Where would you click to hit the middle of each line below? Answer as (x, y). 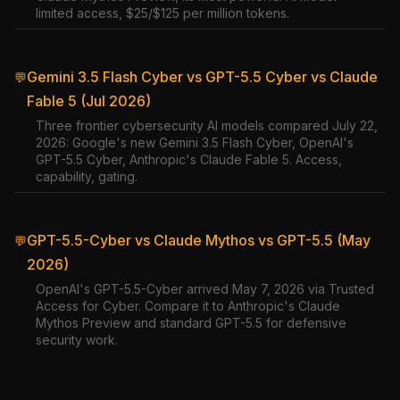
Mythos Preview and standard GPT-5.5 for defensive (191, 323)
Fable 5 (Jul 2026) (89, 101)
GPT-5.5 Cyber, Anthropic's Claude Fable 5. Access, (189, 159)
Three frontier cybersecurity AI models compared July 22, (207, 125)
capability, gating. (87, 176)
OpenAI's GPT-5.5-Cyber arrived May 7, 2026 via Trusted (205, 289)
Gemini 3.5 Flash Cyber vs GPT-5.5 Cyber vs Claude (202, 77)
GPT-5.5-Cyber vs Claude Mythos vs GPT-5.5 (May (199, 240)
